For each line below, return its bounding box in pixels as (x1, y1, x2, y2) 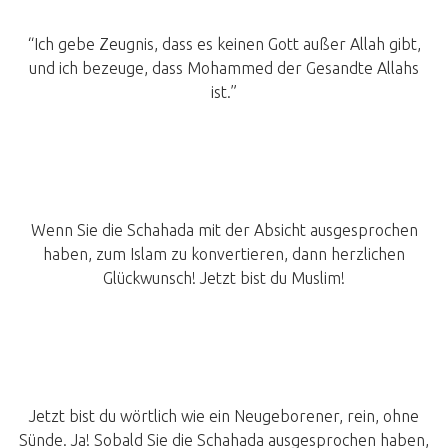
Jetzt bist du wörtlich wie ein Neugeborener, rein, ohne (29, 407, 419, 426)
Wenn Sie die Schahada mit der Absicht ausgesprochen (30, 221, 418, 240)
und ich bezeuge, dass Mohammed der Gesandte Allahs (29, 59, 419, 78)
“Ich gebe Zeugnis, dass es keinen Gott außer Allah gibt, (27, 35, 421, 54)
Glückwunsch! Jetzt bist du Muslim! (103, 269, 345, 288)
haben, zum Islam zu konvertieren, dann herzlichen (43, 245, 405, 264)
